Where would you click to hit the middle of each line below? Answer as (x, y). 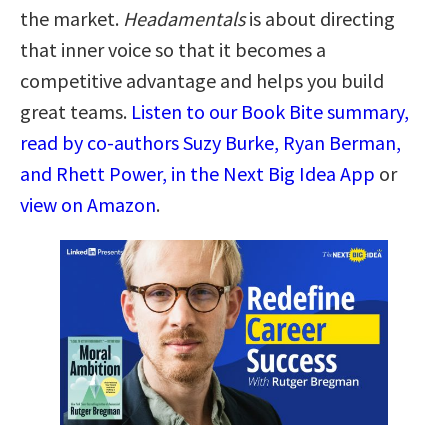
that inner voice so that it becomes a (173, 49)
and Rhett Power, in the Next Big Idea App (197, 173)
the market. (71, 18)
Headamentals (184, 18)
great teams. (75, 111)
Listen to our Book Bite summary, (270, 111)
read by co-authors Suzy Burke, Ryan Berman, (210, 142)
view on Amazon (88, 204)
